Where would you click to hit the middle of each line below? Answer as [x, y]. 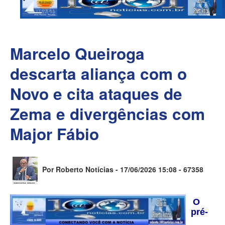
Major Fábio [54, 134]
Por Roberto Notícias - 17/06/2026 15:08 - [112, 170]
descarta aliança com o [98, 74]
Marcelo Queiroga [77, 53]
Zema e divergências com [107, 114]
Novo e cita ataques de [96, 94]
